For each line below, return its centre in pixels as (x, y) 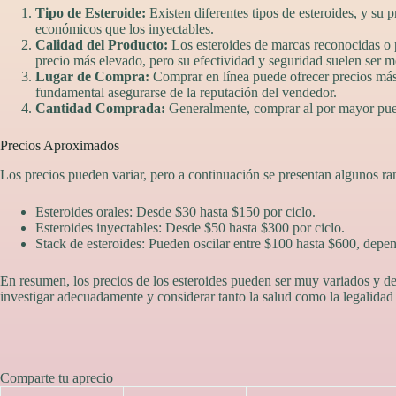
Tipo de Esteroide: (91, 12)
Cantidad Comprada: (100, 108)
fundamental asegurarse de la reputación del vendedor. (186, 92)
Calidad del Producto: (102, 44)
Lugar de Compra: (92, 76)
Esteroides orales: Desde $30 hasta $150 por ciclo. (175, 211)
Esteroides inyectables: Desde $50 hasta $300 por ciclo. (190, 227)
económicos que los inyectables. (125, 28)
